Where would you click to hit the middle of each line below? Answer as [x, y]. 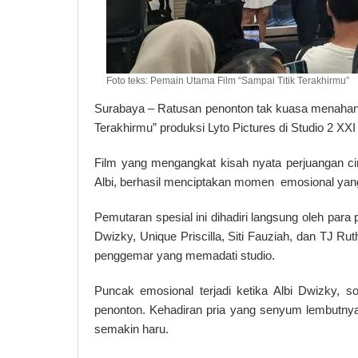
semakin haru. [131, 328]
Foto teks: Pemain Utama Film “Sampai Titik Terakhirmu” [227, 80]
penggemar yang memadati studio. [185, 255]
